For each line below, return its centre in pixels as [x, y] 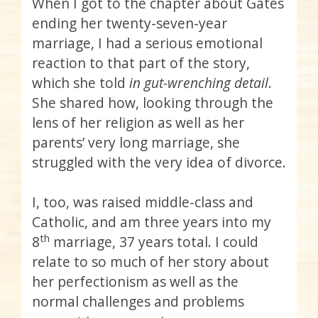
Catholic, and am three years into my [152, 222]
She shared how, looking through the [153, 103]
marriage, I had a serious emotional [147, 43]
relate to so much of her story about [150, 262]
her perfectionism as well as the [135, 282]
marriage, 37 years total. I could [154, 242]
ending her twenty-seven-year [130, 23]
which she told [81, 83]
